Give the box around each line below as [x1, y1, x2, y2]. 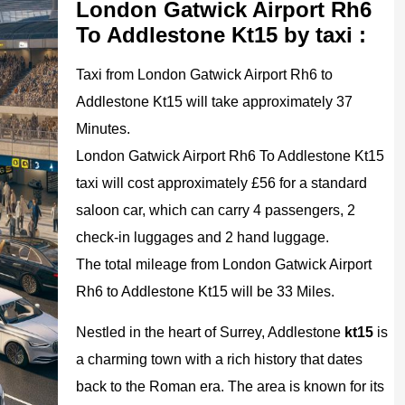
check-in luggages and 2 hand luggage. [76, 230, 329, 245]
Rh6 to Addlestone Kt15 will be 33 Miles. [76, 284, 334, 299]
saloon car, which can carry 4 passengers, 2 [76, 202, 355, 218]
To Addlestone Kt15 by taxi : [76, 23, 366, 47]
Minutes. [76, 121, 130, 137]
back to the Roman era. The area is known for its [76, 379, 384, 394]
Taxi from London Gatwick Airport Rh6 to [76, 67, 333, 82]
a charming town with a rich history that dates [76, 352, 363, 367]
